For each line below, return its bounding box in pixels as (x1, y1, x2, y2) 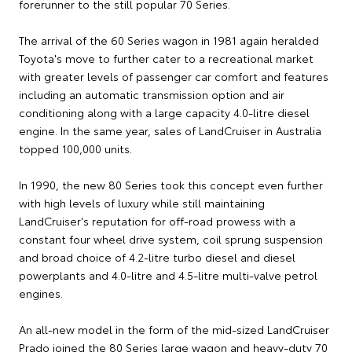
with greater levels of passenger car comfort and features (19, 68, 328, 85)
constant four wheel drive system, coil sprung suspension (19, 231, 323, 247)
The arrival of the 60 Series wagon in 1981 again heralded (19, 32, 319, 49)
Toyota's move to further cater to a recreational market (19, 50, 313, 67)
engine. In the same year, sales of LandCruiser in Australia (19, 123, 321, 139)
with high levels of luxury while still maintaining (19, 195, 265, 211)
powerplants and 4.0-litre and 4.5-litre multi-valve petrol (19, 267, 317, 284)
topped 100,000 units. (19, 141, 132, 157)
